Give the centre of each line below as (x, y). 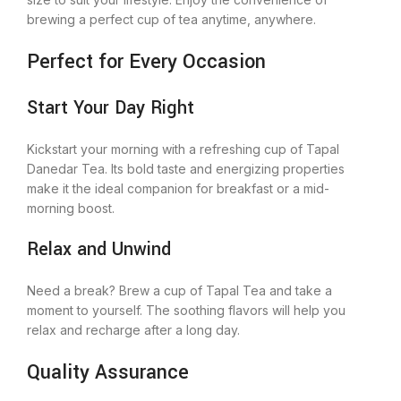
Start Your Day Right (111, 108)
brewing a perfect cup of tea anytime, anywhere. (171, 19)
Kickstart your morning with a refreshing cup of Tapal (183, 149)
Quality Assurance (108, 372)
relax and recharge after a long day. (133, 330)
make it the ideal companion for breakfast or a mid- (178, 188)
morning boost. (71, 208)
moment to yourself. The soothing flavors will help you (186, 310)
